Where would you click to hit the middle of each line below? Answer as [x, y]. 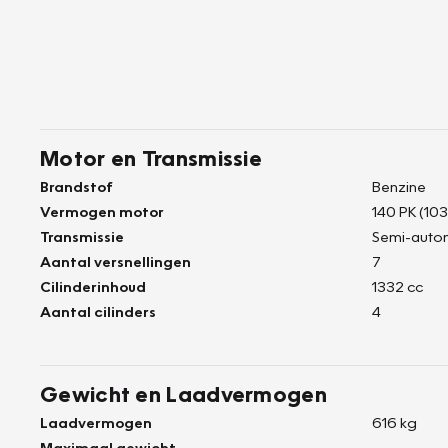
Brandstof [76, 186]
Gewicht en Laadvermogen [183, 393]
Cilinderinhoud [93, 286]
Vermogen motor [102, 211]
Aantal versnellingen [115, 261]
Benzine [399, 186]
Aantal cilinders [98, 311]
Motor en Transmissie [151, 157]
